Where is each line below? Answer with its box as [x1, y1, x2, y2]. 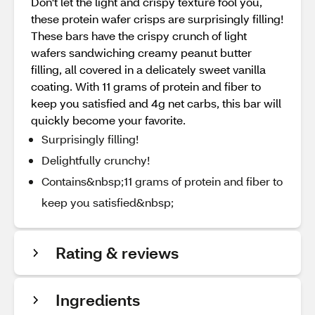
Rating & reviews [56, 243, 179, 263]
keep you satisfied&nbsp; [41, 195, 174, 210]
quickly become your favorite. [31, 112, 186, 127]
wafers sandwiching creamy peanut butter [31, 45, 252, 60]
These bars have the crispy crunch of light [31, 28, 247, 43]
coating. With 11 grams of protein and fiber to [31, 79, 261, 94]
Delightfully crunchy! [41, 153, 150, 167]
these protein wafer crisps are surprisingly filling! [31, 11, 283, 26]
